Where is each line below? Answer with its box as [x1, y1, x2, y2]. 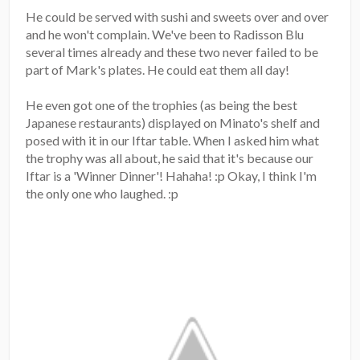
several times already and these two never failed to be [26, 43, 319, 59]
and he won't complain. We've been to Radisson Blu [26, 26, 305, 42]
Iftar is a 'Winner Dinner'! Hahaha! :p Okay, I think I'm [26, 167, 317, 183]
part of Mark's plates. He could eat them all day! [26, 61, 290, 77]
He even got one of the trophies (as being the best [26, 96, 298, 112]
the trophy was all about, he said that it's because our [26, 149, 314, 166]
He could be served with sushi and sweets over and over [26, 8, 329, 24]
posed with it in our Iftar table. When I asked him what [26, 132, 320, 148]
